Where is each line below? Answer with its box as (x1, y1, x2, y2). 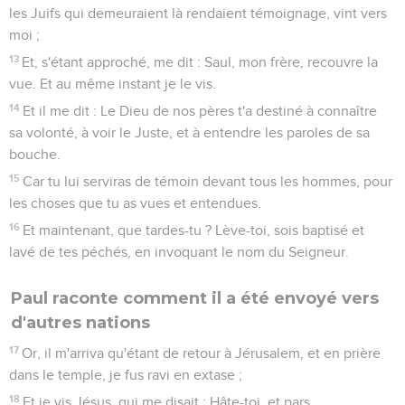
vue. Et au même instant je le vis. (9, 76, 216, 91)
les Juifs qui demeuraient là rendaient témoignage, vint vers (9, 5, 387, 21)
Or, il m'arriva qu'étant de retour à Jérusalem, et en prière (22, 345, 381, 361)
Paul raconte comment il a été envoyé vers (11, 287, 379, 308)
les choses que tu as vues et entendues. (9, 195, 261, 211)
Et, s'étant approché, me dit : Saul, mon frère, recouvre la (22, 54, 379, 70)
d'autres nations (11, 312, 150, 333)
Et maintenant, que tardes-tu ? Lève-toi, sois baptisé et (23, 222, 365, 238)
